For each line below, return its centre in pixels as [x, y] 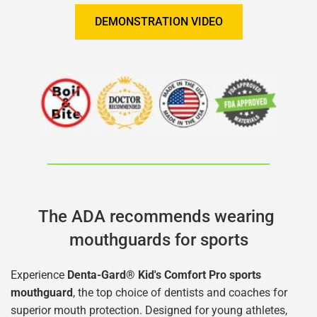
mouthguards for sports [158, 240]
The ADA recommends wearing [156, 217]
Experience [39, 275]
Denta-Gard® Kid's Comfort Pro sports [164, 275]
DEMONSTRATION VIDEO [158, 21]
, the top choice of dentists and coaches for [180, 293]
